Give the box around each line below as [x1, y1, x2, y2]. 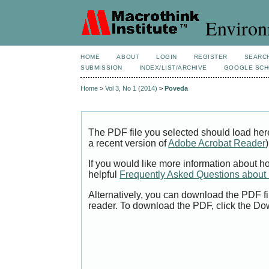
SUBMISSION [80, 64, 122, 71]
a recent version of [88, 138, 169, 149]
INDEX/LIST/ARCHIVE [139, 64, 207, 71]
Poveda [165, 85, 189, 92]
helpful [88, 169, 120, 180]
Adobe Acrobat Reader [168, 138, 266, 149]
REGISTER [193, 53, 228, 60]
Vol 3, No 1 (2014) [105, 85, 158, 92]
